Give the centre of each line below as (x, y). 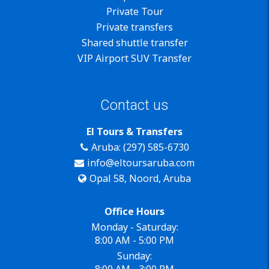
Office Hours (134, 211)
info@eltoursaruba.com (141, 162)
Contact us (134, 105)
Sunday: (134, 255)
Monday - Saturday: (134, 227)
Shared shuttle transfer (134, 43)
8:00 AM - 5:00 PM (134, 240)
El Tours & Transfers (134, 131)
